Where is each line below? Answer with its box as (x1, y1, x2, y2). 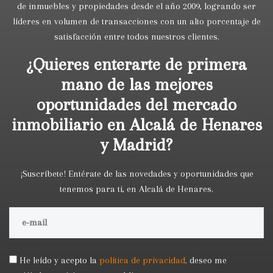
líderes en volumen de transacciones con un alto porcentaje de (12, 15, 261, 27)
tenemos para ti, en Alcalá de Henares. (60, 183, 213, 194)
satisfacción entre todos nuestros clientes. (54, 30, 219, 42)
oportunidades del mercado (37, 94, 236, 115)
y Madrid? (101, 135, 172, 155)
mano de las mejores (60, 74, 213, 95)
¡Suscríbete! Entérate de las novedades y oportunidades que (19, 168, 253, 179)
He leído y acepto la (19, 255, 97, 266)
